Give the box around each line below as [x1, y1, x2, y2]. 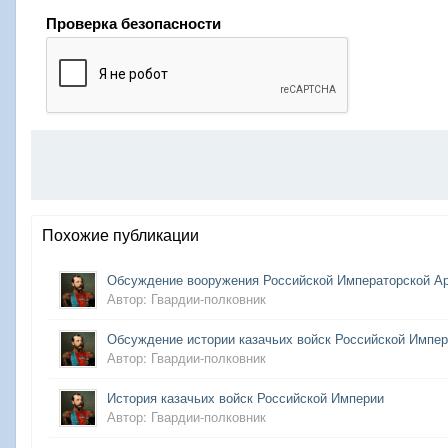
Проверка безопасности [46, 12, 221, 34]
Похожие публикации [42, 223, 199, 246]
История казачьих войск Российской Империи [107, 388, 384, 407]
